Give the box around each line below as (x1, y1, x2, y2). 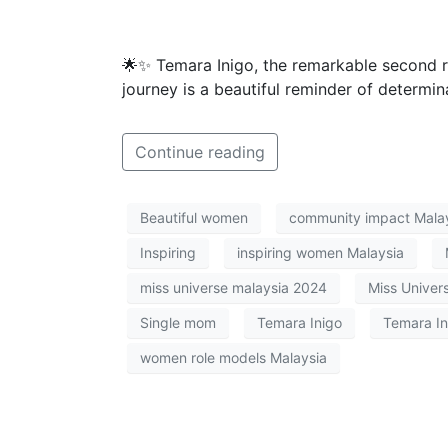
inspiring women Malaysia (237, 244, 404, 262)
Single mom (140, 314, 216, 332)
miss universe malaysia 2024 (140, 279, 327, 297)
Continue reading (135, 141, 265, 162)
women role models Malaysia (140, 349, 327, 367)
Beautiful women (140, 209, 248, 227)
